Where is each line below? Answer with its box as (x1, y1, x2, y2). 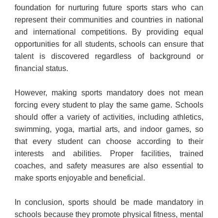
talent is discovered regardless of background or (15, 52, 203, 60)
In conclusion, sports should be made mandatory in (15, 198, 203, 206)
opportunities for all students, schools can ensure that (15, 39, 203, 48)
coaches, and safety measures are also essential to (15, 161, 203, 170)
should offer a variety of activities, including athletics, (15, 112, 203, 121)
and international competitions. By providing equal (15, 27, 203, 36)
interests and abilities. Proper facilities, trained (15, 149, 203, 158)
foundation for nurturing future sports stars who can (15, 3, 203, 12)
